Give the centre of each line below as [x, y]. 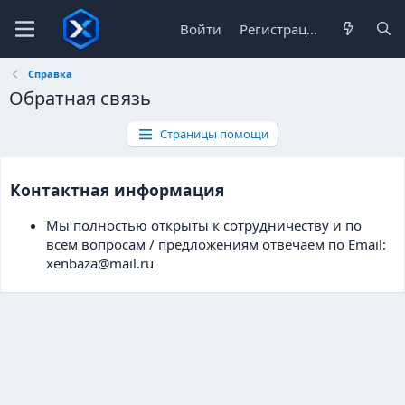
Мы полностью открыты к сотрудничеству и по [204, 226]
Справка [50, 74]
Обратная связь [80, 98]
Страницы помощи [215, 134]
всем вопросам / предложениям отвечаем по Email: [216, 245]
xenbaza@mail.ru [100, 264]
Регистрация [312, 28]
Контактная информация [117, 189]
